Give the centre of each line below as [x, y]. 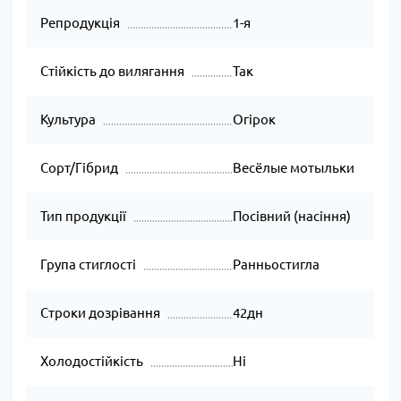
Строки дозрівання [100, 313]
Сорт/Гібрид [79, 168]
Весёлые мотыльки [293, 168]
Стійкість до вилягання [112, 72]
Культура [68, 120]
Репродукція [80, 23]
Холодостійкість [92, 362]
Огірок [254, 120]
